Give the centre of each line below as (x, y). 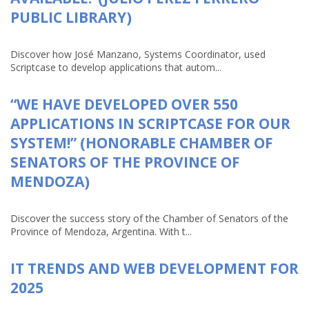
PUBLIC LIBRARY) (71, 17)
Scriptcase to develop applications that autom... (116, 67)
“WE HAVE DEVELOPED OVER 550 (124, 104)
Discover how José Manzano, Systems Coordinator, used (138, 54)
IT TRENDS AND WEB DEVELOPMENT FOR (154, 268)
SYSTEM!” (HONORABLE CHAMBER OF (142, 143)
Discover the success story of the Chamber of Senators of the (149, 218)
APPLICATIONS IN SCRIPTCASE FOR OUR (150, 123)
